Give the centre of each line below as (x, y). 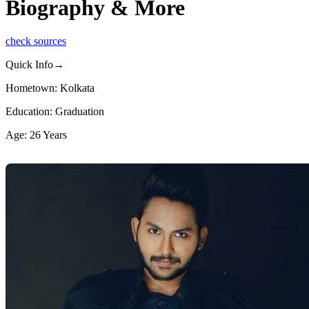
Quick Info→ (35, 65)
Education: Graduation (55, 112)
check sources (36, 41)
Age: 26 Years (36, 135)
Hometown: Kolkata (50, 88)
